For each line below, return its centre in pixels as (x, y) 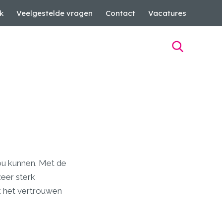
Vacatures (167, 13)
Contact (120, 13)
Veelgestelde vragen (55, 13)
